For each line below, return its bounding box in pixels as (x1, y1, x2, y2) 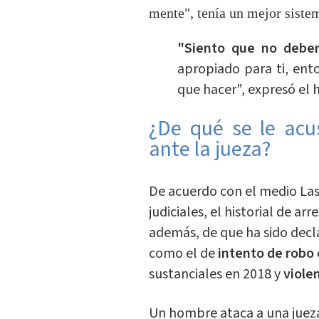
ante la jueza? (148, 134, 275, 165)
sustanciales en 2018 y (148, 264, 283, 285)
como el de (148, 244, 218, 264)
